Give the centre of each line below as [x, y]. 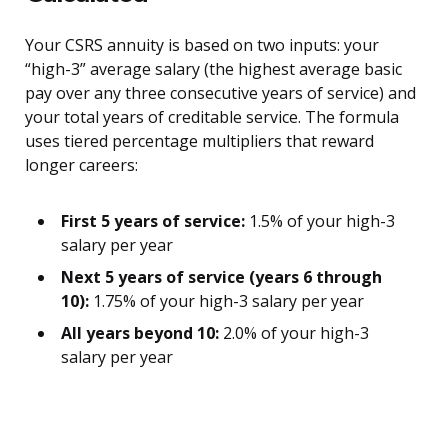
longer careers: [81, 165]
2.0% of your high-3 [294, 333]
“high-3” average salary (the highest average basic [213, 69]
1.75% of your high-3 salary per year [226, 301]
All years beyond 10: [140, 333]
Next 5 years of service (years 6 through [221, 277]
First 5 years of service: [153, 221]
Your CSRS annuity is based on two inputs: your [202, 45]
